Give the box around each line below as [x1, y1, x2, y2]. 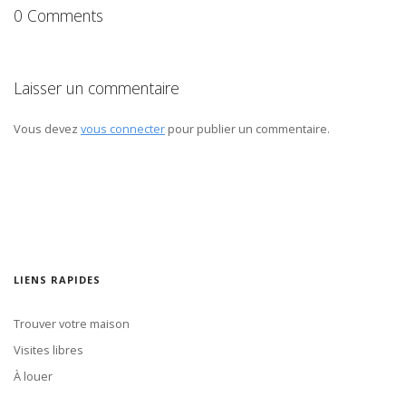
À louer [14, 368, 53, 385]
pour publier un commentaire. [165, 121, 330, 138]
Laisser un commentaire [14, 77, 179, 99]
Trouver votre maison [14, 315, 130, 333]
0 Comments [14, 4, 103, 26]
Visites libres [14, 342, 83, 359]
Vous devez [14, 121, 81, 138]
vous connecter [81, 121, 165, 138]
